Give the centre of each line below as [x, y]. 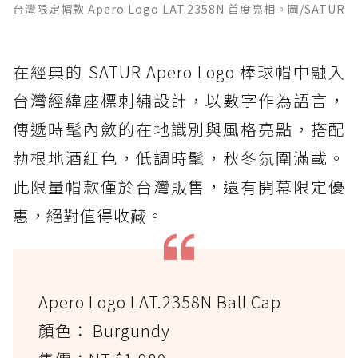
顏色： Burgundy [104, 331]
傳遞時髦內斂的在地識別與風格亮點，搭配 [179, 129]
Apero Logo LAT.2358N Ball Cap [160, 302]
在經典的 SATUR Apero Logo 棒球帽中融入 [179, 72]
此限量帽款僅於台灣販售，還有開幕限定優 [179, 187]
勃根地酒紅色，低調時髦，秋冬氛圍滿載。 [179, 158]
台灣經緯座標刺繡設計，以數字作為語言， [179, 101]
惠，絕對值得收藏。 [88, 216]
